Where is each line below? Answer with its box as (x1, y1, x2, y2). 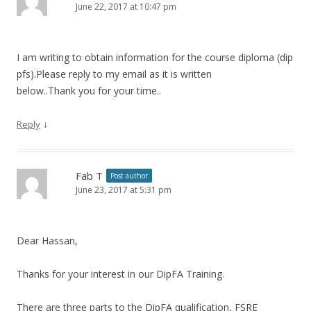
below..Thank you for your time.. (17, 84, 161, 98)
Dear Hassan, (17, 234, 78, 248)
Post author (110, 171, 148, 181)
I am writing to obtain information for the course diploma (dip (17, 51, 293, 65)
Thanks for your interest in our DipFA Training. (17, 267, 224, 281)
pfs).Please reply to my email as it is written (17, 67, 212, 81)
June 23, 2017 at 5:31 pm (76, 184, 171, 196)
